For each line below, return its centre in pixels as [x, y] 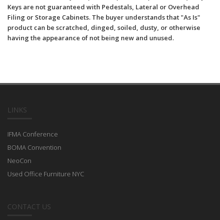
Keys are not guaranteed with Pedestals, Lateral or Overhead [103, 7]
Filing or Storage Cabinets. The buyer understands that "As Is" [104, 17]
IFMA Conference [33, 134]
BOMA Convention [34, 148]
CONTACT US [29, 207]
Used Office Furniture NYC [46, 174]
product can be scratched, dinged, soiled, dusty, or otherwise [104, 28]
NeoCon [19, 161]
